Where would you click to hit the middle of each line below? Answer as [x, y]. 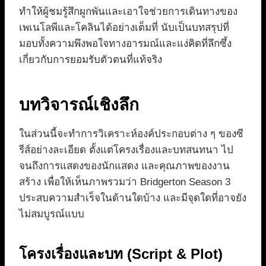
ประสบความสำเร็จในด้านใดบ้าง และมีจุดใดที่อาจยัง [133, 198]
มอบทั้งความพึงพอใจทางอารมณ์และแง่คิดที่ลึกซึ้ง [125, 44]
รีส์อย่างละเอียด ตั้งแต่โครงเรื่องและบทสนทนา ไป [126, 150]
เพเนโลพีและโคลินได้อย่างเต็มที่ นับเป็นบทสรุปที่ [124, 28]
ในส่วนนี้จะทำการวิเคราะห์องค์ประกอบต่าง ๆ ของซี [131, 134]
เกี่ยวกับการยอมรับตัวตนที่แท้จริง [91, 60]
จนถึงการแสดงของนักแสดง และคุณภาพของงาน [124, 166]
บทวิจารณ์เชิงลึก [79, 105]
